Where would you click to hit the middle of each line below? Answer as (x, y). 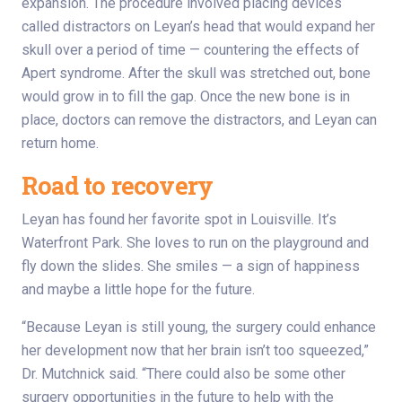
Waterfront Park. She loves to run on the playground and (195, 242)
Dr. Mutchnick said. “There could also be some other (184, 373)
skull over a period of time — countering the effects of (191, 49)
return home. (60, 143)
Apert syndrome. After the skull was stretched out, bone (196, 73)
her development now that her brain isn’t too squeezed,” (195, 350)
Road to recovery (118, 185)
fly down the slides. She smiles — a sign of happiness (191, 266)
